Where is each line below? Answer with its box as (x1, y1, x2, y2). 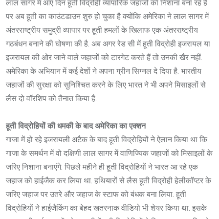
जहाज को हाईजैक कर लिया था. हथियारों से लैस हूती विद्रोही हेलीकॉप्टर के (6, 175, 211, 185)
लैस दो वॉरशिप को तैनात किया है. (6, 93, 97, 103)
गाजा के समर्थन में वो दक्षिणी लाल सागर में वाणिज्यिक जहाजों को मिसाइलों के (6, 148, 213, 158)
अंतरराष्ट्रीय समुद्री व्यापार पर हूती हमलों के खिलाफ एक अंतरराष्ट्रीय (6, 25, 198, 35)
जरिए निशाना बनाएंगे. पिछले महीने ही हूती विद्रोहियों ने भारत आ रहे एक (6, 162, 198, 172)
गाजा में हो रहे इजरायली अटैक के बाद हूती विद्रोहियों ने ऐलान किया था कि (6, 134, 207, 144)
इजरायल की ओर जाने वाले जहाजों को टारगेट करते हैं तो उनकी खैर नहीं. (6, 52, 202, 62)
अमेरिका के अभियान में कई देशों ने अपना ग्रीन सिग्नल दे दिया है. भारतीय (6, 66, 201, 76)
